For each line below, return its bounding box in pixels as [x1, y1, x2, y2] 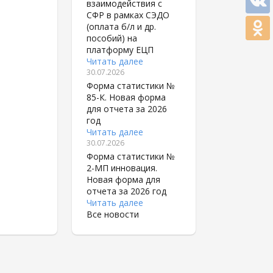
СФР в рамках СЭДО [87, 9, 169, 21]
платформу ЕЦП [87, 44, 154, 55]
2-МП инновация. [87, 162, 157, 174]
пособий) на [87, 32, 137, 44]
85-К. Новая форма [87, 91, 166, 103]
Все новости [87, 208, 139, 220]
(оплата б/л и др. [87, 21, 156, 32]
